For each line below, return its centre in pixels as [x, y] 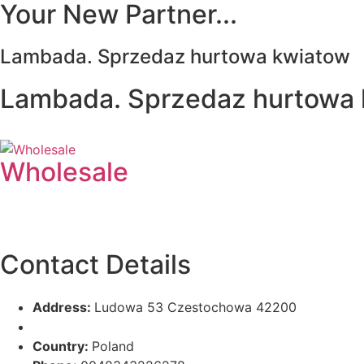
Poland [113, 346]
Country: [62, 346]
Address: [63, 307]
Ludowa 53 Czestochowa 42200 [195, 307]
